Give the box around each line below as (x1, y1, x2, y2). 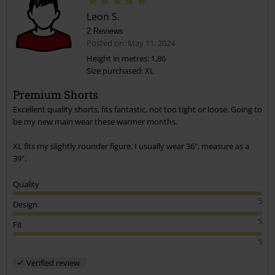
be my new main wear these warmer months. (13, 116, 177, 128)
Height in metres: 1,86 (87, 53, 166, 64)
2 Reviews (87, 26, 123, 36)
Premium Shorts (13, 87, 98, 103)
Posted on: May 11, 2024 (87, 37, 175, 49)
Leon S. (87, 10, 120, 24)
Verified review (26, 257, 80, 269)
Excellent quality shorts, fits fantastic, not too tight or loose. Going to (13, 104, 262, 115)
